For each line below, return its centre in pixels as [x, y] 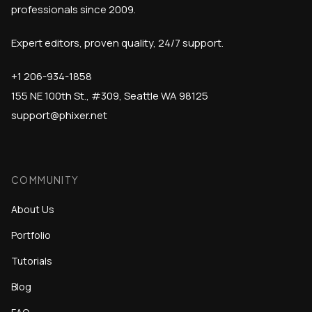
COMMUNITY [45, 180]
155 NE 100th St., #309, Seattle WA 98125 [110, 96]
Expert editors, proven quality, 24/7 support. [117, 43]
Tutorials [32, 261]
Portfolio [31, 235]
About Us [33, 210]
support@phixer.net [59, 116]
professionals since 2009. [73, 10]
